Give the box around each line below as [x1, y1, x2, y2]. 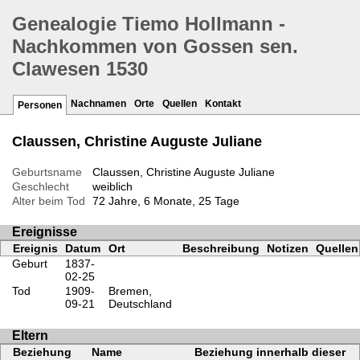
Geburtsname [12, 166, 82, 179]
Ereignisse [12, 225, 77, 239]
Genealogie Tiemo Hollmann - [12, 13, 285, 35]
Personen [18, 100, 62, 112]
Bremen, [108, 284, 152, 298]
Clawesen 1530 [12, 58, 148, 80]
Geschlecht [12, 180, 69, 194]
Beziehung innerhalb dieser [194, 345, 346, 358]
